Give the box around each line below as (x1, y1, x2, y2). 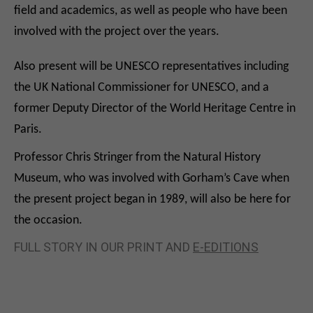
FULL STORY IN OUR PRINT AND (14, 239, 193, 254)
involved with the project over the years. (14, 24, 219, 38)
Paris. (14, 122, 42, 136)
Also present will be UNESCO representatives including (14, 59, 289, 73)
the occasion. (14, 213, 82, 227)
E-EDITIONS (193, 239, 259, 254)
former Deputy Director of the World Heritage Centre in (14, 101, 296, 115)
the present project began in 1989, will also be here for (14, 192, 291, 206)
